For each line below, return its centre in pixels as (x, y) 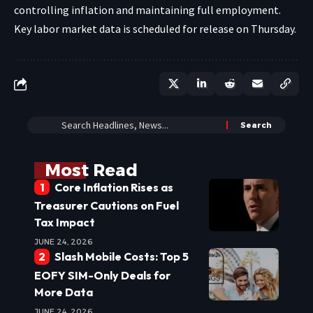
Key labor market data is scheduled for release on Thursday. (155, 29)
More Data (64, 292)
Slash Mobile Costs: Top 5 (121, 257)
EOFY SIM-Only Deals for (102, 275)
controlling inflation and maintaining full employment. (147, 10)
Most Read (91, 170)
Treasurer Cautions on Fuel (107, 206)
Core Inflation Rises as (114, 188)
